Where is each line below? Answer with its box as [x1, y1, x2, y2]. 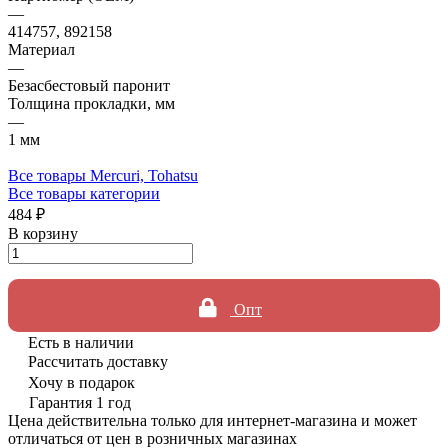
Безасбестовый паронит [8, 76, 170, 94]
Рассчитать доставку [28, 352, 168, 370]
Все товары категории [8, 184, 160, 202]
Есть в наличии [28, 333, 134, 351]
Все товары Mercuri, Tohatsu [8, 166, 198, 184]
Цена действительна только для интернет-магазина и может [8, 411, 417, 429]
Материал [8, 40, 75, 58]
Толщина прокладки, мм [8, 94, 175, 112]
